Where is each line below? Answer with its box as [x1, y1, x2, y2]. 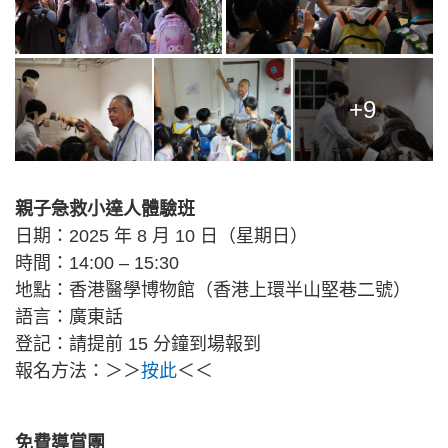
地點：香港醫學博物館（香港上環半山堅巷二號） [15, 280, 411, 301]
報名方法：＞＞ [15, 361, 141, 382]
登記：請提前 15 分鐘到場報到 [15, 334, 261, 355]
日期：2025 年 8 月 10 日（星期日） [15, 226, 308, 247]
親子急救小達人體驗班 [15, 199, 195, 220]
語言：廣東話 [15, 307, 123, 328]
